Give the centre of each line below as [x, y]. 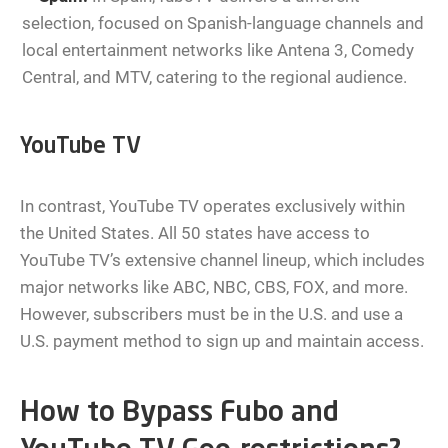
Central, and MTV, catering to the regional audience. [214, 77]
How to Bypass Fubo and [179, 414]
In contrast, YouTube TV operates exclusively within [212, 206]
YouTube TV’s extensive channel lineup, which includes [222, 260]
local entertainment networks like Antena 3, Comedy [218, 50]
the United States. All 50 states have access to [195, 233]
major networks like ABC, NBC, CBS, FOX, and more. [214, 287]
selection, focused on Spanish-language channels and [223, 23]
